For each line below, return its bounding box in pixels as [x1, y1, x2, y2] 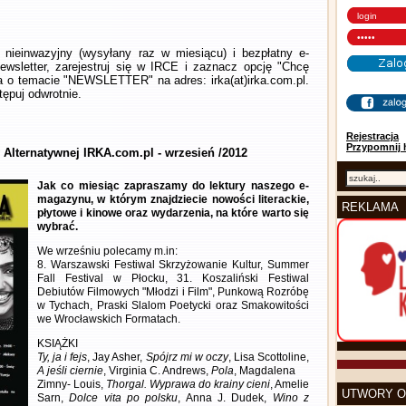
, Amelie [270, 378, 309, 391]
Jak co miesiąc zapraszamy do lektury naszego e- [37, 179, 309, 192]
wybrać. [37, 220, 78, 233]
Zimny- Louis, [37, 378, 106, 391]
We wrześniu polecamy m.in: [37, 245, 178, 257]
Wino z [272, 391, 310, 404]
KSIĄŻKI [37, 337, 78, 350]
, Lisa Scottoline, [227, 351, 310, 363]
